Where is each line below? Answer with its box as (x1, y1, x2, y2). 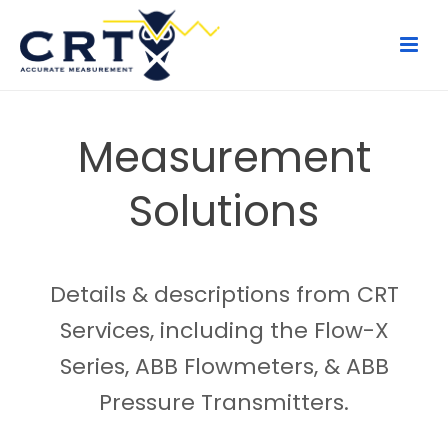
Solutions (129, 182, 319, 241)
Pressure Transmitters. (99, 387, 349, 418)
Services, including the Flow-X (59, 315, 389, 346)
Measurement (77, 128, 371, 187)
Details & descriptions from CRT (49, 279, 399, 310)
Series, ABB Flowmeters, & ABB (59, 351, 389, 382)
